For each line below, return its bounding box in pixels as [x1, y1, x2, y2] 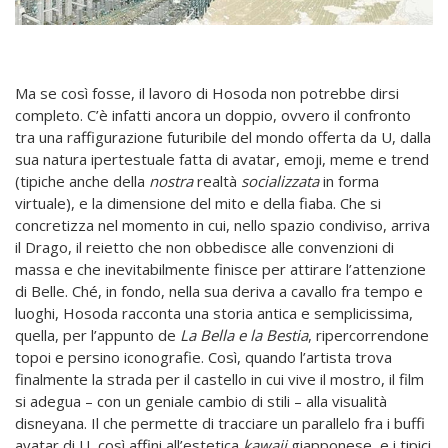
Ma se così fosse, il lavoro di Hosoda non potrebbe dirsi [15, 83, 399, 104]
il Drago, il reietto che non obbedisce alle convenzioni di [15, 237, 394, 258]
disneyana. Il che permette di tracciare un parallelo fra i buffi [15, 413, 425, 434]
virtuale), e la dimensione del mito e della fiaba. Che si [15, 193, 381, 214]
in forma [319, 171, 379, 192]
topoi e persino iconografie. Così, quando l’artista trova [15, 347, 392, 368]
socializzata [241, 171, 319, 192]
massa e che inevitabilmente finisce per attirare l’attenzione [15, 259, 426, 280]
